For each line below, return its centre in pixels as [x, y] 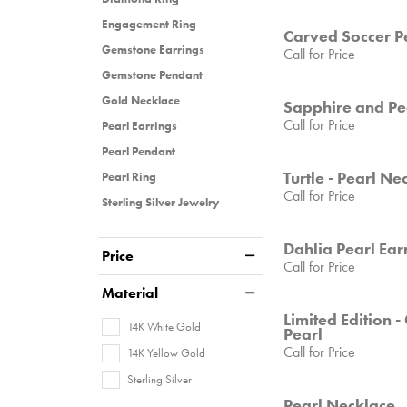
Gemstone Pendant [152, 74]
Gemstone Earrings [153, 49]
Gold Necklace [141, 100]
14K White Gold [164, 326]
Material [130, 293]
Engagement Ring [149, 24]
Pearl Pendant [139, 151]
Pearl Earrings [139, 125]
